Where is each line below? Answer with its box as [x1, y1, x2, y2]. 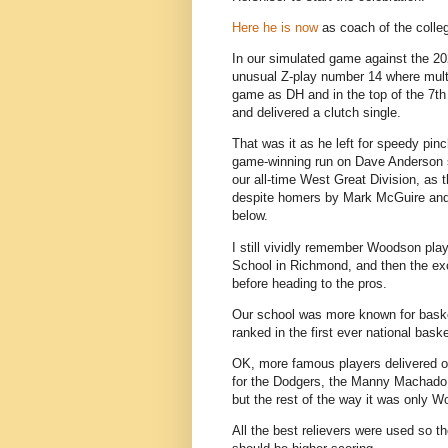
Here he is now [232, 20, 318, 36]
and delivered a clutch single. [232, 105, 401, 121]
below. [232, 208, 268, 224]
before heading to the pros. [232, 275, 387, 291]
